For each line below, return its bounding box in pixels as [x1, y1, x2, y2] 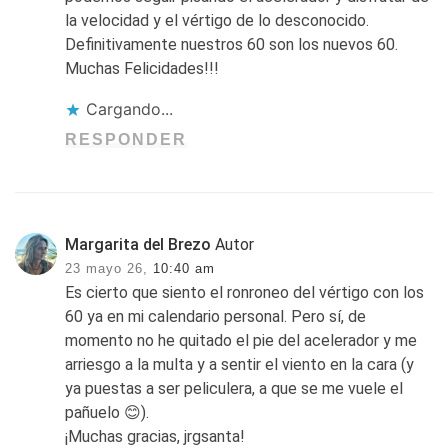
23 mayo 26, [65, 260, 149, 276]
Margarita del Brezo [65, 234, 212, 254]
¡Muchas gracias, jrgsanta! [65, 426, 246, 446]
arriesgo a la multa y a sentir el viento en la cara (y [65, 354, 415, 374]
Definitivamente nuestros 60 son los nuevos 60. [65, 34, 399, 54]
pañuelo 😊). [65, 402, 150, 422]
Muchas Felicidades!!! [65, 58, 220, 78]
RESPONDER [65, 130, 188, 148]
